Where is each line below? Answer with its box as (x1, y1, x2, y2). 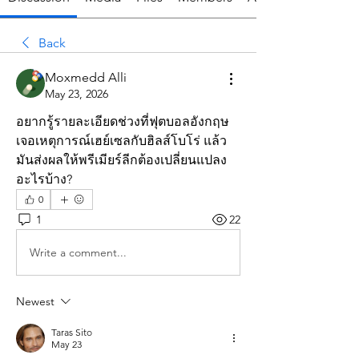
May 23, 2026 (45, 87, 108, 102)
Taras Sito (51, 326, 92, 339)
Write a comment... (30, 244, 127, 260)
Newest (16, 294, 54, 309)
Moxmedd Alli (45, 70, 127, 86)
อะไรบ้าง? (16, 171, 72, 188)
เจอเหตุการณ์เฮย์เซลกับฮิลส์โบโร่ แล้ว (16, 133, 227, 149)
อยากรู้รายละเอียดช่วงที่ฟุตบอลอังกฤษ (16, 114, 229, 130)
